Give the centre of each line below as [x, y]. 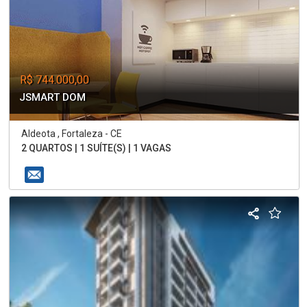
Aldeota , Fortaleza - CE [72, 133]
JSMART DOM [53, 97]
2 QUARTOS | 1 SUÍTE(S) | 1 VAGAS [97, 148]
